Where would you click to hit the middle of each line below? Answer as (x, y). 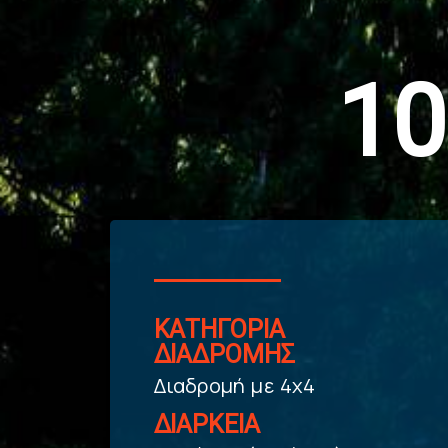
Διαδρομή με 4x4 (234, 386)
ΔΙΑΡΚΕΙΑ (206, 425)
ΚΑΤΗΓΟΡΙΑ (219, 330)
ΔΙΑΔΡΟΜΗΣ (224, 355)
